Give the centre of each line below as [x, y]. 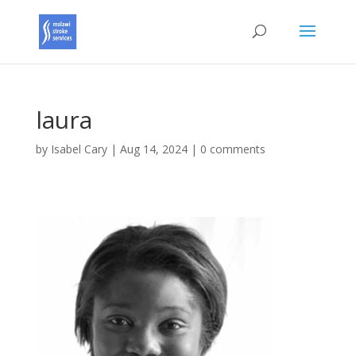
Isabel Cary [79, 149]
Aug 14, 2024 [153, 149]
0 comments [232, 149]
